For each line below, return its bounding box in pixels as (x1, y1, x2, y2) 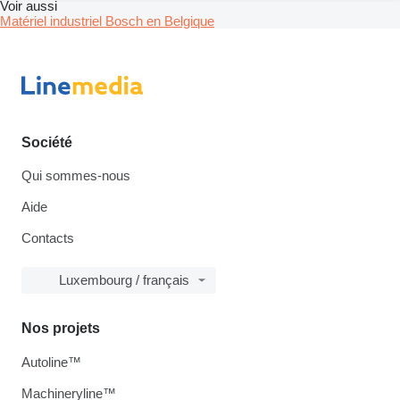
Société (21, 135, 72, 151)
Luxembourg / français (59, 272, 189, 288)
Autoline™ (21, 354, 81, 371)
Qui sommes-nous (21, 168, 130, 184)
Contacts (21, 230, 74, 246)
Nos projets (21, 321, 100, 337)
